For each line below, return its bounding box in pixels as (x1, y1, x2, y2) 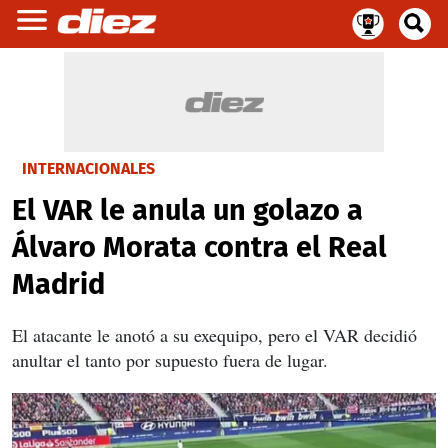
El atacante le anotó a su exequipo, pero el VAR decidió (12, 323, 417, 347)
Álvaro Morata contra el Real (12, 230, 387, 265)
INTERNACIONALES (22, 159, 155, 178)
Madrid (12, 267, 105, 302)
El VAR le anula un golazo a (12, 193, 363, 228)
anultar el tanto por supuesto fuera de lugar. (12, 348, 328, 372)
